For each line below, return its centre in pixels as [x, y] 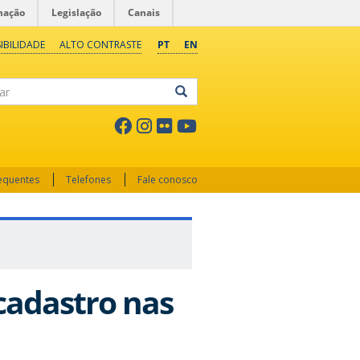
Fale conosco [168, 180]
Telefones [88, 180]
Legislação [76, 12]
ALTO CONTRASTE [100, 45]
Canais [144, 12]
